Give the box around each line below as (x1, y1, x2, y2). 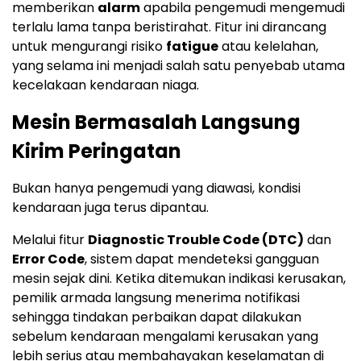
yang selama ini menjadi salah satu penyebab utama (12, 56, 345, 76)
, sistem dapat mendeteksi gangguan (85, 250, 319, 269)
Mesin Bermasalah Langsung (12, 109, 301, 136)
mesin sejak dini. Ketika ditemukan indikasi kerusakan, (12, 269, 346, 288)
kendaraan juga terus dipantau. (12, 198, 209, 218)
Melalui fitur (12, 230, 88, 250)
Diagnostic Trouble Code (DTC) (88, 230, 304, 250)
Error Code (12, 250, 85, 269)
